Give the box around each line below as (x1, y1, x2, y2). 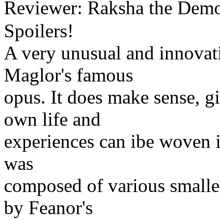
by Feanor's (4, 196, 93, 218)
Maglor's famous (4, 64, 133, 85)
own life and (4, 108, 101, 130)
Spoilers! (4, 20, 74, 41)
